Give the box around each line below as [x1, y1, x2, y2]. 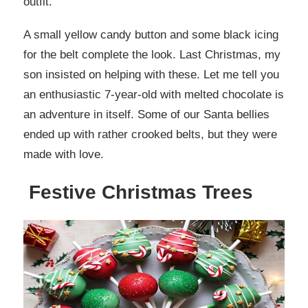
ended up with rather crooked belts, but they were [23, 127, 277, 141]
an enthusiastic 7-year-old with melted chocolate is [23, 87, 284, 101]
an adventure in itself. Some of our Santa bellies [23, 107, 269, 121]
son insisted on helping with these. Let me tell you [23, 67, 279, 81]
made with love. [23, 147, 104, 161]
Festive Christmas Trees [29, 181, 253, 203]
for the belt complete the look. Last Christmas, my [23, 47, 280, 61]
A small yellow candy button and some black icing [23, 27, 278, 41]
